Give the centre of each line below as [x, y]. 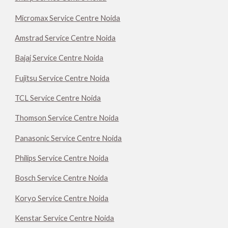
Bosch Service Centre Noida [62, 178]
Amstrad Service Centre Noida [65, 38]
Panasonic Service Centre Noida [68, 138]
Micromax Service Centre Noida [68, 18]
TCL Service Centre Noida [58, 98]
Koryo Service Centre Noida [62, 198]
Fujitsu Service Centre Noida [62, 78]
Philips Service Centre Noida [62, 158]
